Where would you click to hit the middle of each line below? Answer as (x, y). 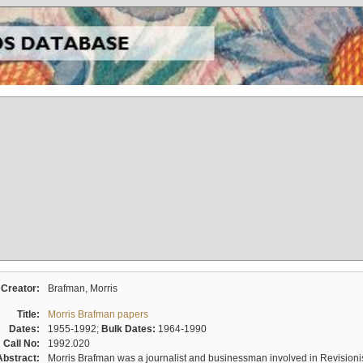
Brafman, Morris (82, 288)
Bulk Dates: (129, 329)
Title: (30, 314)
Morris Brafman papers (98, 314)
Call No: (23, 343)
